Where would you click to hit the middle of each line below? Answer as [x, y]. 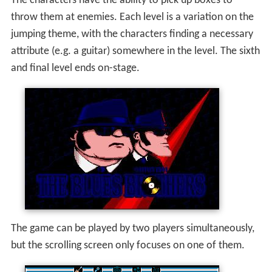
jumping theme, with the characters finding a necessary [132, 35]
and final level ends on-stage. [75, 69]
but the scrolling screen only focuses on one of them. [127, 246]
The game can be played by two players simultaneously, [132, 229]
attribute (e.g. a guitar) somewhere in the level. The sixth [135, 52]
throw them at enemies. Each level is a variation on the [132, 18]
